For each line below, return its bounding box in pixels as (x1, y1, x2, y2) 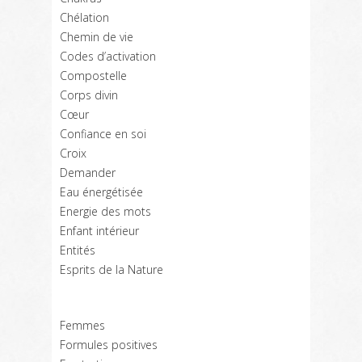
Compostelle (60, 68, 127, 83)
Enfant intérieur (60, 223, 139, 238)
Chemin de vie (60, 29, 133, 44)
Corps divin (60, 87, 118, 103)
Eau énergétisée (60, 184, 143, 200)
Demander (60, 165, 116, 180)
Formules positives (60, 337, 158, 352)
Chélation (60, 10, 109, 25)
